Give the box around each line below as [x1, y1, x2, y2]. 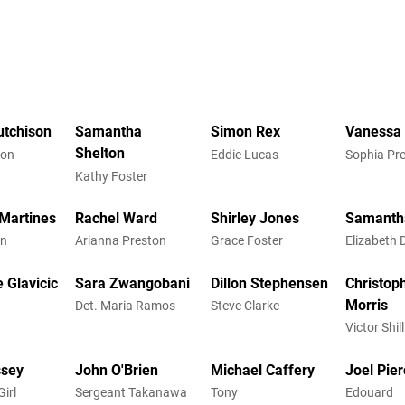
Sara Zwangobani [75, 274, 191, 292]
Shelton [75, 145, 126, 163]
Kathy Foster [75, 168, 148, 184]
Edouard [345, 385, 394, 400]
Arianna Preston [75, 233, 167, 249]
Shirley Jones [210, 210, 299, 228]
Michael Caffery [210, 361, 315, 379]
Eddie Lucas [210, 146, 278, 162]
